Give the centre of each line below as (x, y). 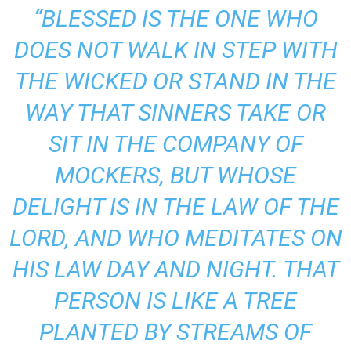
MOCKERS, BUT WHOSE (175, 175)
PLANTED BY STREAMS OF (175, 332)
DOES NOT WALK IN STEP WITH (175, 50)
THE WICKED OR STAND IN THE (175, 81)
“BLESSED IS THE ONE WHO (175, 18)
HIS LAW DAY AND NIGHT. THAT (175, 269)
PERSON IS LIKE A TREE (175, 300)
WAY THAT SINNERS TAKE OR (175, 112)
